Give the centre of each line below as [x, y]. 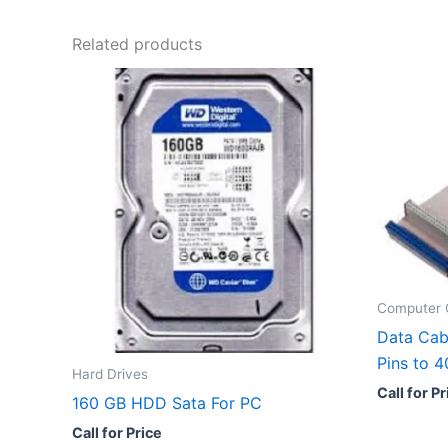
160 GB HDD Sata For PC [167, 402]
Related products [137, 43]
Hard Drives [110, 373]
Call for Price [117, 432]
